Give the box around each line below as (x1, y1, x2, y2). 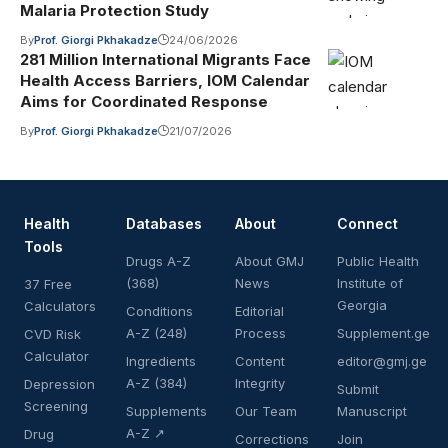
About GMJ (235, 252, 304, 269)
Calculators (24, 297, 96, 314)
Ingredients (126, 352, 196, 369)
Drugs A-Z (126, 252, 191, 269)
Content (235, 352, 285, 369)
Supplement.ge (337, 324, 430, 341)
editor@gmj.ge (337, 352, 427, 369)
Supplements (126, 402, 207, 419)
